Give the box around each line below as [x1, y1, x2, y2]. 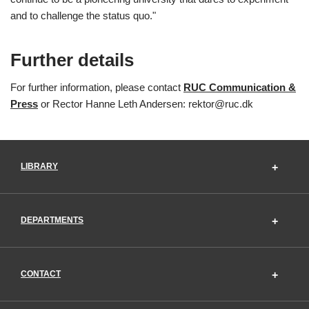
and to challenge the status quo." [10, 9, 156, 21]
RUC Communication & [183, 81, 296, 93]
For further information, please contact [10, 81, 183, 93]
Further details [10, 49, 134, 70]
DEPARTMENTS [21, 215, 83, 225]
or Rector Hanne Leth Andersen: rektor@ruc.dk [38, 97, 253, 110]
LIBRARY [21, 161, 58, 171]
